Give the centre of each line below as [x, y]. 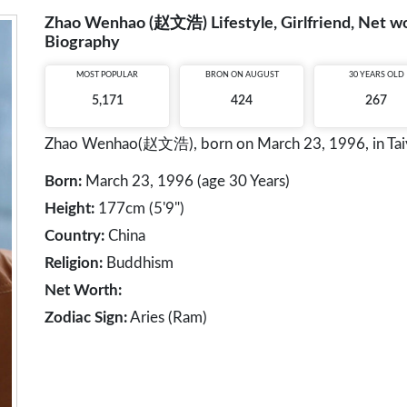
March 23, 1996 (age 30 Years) [186, 181]
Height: [69, 208]
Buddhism [138, 263]
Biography [82, 43]
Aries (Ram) [167, 318]
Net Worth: [83, 290]
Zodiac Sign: [86, 318]
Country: [74, 236]
